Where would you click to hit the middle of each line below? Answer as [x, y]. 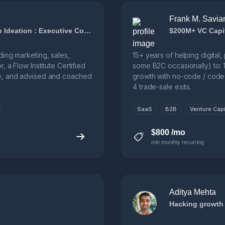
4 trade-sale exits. [162, 87]
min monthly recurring [178, 142]
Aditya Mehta [193, 192]
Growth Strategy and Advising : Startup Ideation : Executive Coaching [87, 31]
